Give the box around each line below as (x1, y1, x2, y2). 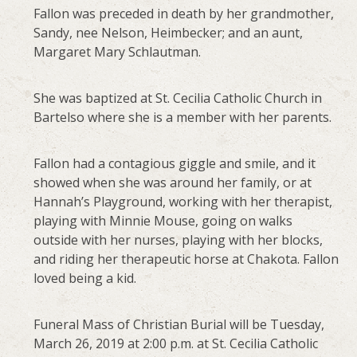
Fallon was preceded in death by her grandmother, (33, 4, 335, 22)
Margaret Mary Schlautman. (33, 42, 202, 61)
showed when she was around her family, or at (33, 173, 312, 191)
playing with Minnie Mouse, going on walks (33, 211, 293, 229)
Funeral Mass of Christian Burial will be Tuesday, (33, 315, 325, 333)
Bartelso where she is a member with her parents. (33, 108, 332, 126)
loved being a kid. (33, 269, 137, 287)
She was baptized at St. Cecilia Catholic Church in (33, 88, 323, 107)
